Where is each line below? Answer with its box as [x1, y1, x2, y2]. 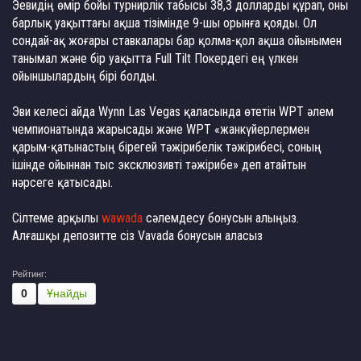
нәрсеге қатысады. [12, 175, 113, 190]
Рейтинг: [12, 269, 47, 279]
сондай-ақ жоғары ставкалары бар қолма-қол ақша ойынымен [12, 33, 342, 48]
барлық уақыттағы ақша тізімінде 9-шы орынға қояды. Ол [12, 15, 317, 31]
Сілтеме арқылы [12, 210, 102, 226]
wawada [102, 210, 143, 226]
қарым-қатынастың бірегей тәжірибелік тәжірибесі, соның [12, 139, 322, 155]
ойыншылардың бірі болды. [12, 68, 157, 84]
